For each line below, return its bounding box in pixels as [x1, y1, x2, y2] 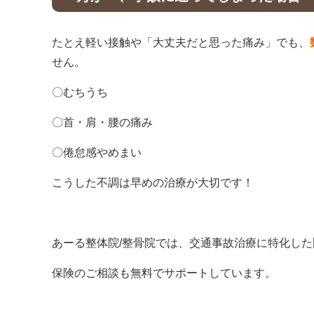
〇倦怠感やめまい [52, 146, 142, 158]
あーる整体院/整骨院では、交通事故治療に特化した [52, 237, 313, 249]
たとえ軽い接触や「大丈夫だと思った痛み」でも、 [52, 36, 310, 48]
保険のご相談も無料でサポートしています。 [52, 267, 276, 279]
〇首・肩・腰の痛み [52, 116, 153, 128]
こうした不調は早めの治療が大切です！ [52, 177, 254, 189]
